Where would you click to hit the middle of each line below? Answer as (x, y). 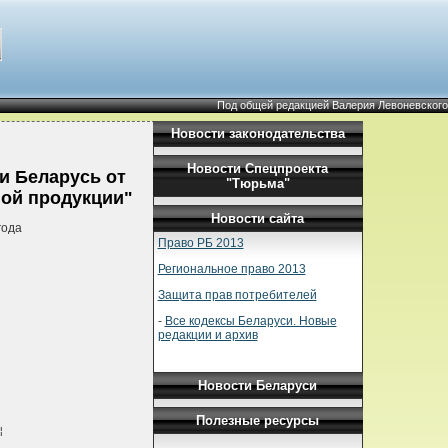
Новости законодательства (257, 133)
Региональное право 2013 (231, 269)
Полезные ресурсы (257, 420)
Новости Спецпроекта (257, 168)
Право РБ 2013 (200, 243)
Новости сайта (257, 218)
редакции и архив (207, 335)
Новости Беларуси (257, 385)
